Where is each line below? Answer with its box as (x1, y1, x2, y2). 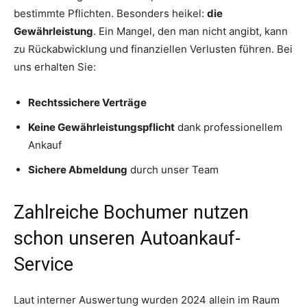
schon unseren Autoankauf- (14, 227, 241, 249)
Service (14, 253, 73, 275)
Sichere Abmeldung (28, 162, 127, 176)
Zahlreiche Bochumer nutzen (14, 201, 249, 223)
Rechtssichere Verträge (28, 95, 147, 109)
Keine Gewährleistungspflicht (28, 120, 175, 134)
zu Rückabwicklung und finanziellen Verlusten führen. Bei (14, 42, 293, 56)
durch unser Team (127, 162, 219, 176)
